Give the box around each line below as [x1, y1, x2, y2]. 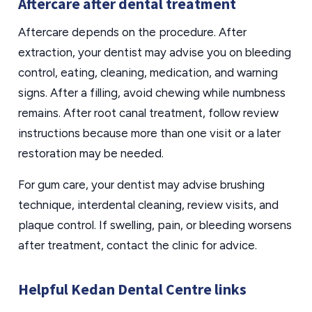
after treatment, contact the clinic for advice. [18, 238, 257, 252]
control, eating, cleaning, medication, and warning [18, 65, 278, 79]
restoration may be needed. [18, 146, 164, 160]
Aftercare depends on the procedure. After [18, 25, 247, 39]
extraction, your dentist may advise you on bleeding [18, 45, 291, 59]
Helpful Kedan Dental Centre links [18, 280, 247, 299]
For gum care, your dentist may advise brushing [18, 178, 265, 192]
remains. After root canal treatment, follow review [18, 106, 279, 120]
